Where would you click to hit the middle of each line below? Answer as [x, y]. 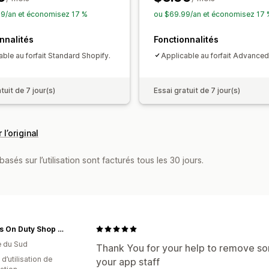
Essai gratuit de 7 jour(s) [197, 90]
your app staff [128, 261]
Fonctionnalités [186, 39]
